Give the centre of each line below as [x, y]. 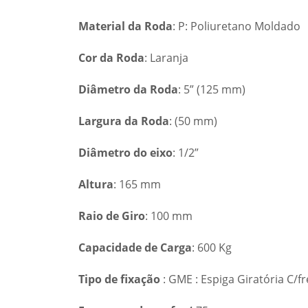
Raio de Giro [112, 216]
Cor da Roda [111, 57]
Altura [96, 184]
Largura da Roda [124, 121]
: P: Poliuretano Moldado [236, 26]
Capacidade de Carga [135, 247]
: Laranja [166, 57]
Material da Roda [125, 26]
